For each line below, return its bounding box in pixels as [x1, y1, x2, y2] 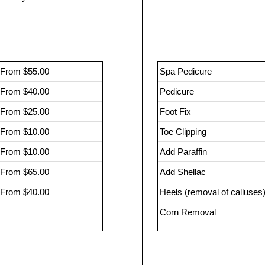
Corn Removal [159, 207, 216, 217]
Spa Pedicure [159, 66, 212, 76]
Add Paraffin [159, 147, 207, 157]
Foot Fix [159, 106, 191, 117]
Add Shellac [159, 167, 206, 177]
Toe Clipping [159, 127, 206, 137]
